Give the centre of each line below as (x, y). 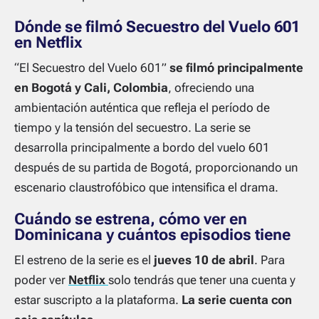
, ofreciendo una (211, 87)
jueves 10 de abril (204, 260)
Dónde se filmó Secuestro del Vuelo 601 (157, 26)
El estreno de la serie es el (84, 260)
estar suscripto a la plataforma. (98, 299)
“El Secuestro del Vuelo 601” (92, 67)
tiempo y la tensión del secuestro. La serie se (132, 127)
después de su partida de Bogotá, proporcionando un (156, 167)
